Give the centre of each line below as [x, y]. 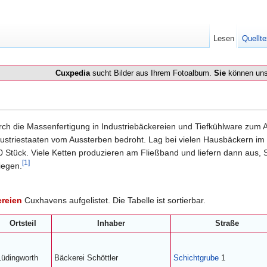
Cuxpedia [73, 73]
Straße [227, 223]
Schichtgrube [196, 258]
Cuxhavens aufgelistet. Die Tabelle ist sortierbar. [114, 200]
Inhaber [111, 223]
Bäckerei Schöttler [86, 258]
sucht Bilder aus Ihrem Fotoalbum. [152, 73]
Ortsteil [23, 223]
